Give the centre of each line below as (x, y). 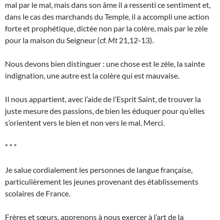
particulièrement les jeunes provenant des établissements (102, 182)
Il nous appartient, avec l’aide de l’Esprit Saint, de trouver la (103, 99)
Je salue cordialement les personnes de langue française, (99, 170)
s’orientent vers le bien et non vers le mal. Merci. (85, 123)
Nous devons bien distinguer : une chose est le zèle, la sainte (105, 64)
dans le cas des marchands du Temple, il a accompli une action (107, 17)
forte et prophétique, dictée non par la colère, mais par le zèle (106, 28)
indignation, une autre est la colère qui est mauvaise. (92, 76)
